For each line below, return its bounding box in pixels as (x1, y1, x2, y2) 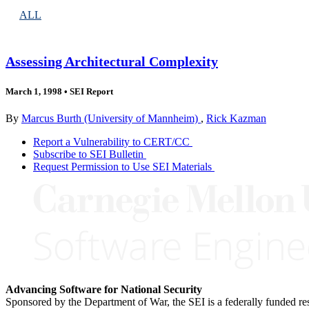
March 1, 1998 (6, 86, 62, 97)
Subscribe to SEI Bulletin (33, 148, 143, 160)
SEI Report (68, 86, 113, 97)
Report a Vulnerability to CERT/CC (33, 136, 190, 148)
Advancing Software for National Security (6, 283, 202, 295)
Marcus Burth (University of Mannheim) (21, 112, 201, 124)
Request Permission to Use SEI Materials (33, 161, 212, 172)
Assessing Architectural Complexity (6, 53, 218, 69)
